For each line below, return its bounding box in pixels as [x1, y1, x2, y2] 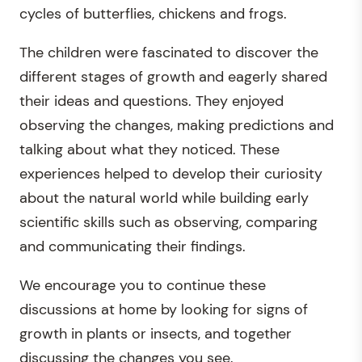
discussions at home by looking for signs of [19, 299, 308, 319]
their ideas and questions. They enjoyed [19, 90, 284, 111]
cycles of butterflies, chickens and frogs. [19, 3, 287, 23]
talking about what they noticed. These [19, 139, 280, 159]
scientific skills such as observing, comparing [19, 212, 318, 232]
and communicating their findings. [19, 236, 246, 256]
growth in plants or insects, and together [19, 323, 292, 343]
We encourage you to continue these [19, 275, 266, 295]
